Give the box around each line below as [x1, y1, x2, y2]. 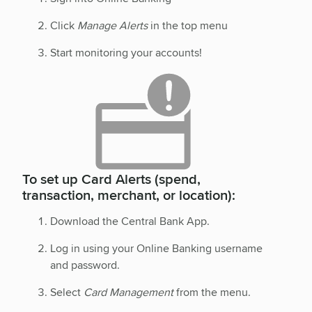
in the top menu [148, 17, 228, 33]
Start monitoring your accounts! [50, 44, 202, 61]
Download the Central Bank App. [50, 212, 210, 229]
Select [50, 283, 84, 300]
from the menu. [173, 283, 251, 300]
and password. [50, 256, 120, 273]
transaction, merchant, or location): [22, 184, 235, 205]
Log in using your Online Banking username [50, 240, 263, 256]
